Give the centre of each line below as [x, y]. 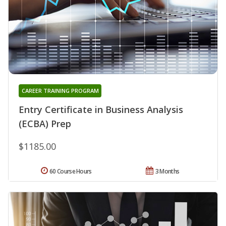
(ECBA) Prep [45, 123]
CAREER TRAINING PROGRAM [60, 90]
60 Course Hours [71, 171]
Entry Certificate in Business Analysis [101, 109]
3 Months [167, 171]
